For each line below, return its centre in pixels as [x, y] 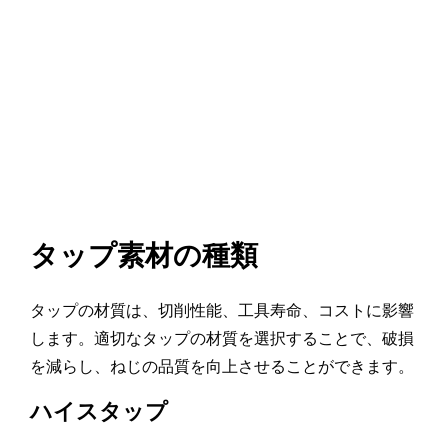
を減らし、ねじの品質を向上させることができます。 [222, 366]
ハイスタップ [99, 411]
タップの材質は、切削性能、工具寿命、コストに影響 [222, 310]
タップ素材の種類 [144, 255]
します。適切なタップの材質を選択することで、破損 [222, 338]
